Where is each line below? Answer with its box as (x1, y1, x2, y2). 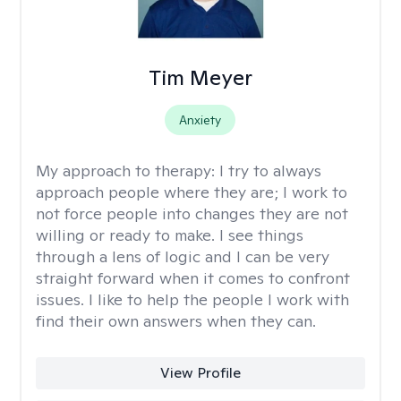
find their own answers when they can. (36, 311, 316, 331)
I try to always (219, 160, 321, 181)
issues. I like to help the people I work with (36, 289, 349, 310)
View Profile (159, 363, 241, 382)
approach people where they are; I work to (36, 182, 347, 202)
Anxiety (179, 112, 222, 128)
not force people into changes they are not (36, 203, 348, 224)
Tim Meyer (148, 64, 252, 91)
